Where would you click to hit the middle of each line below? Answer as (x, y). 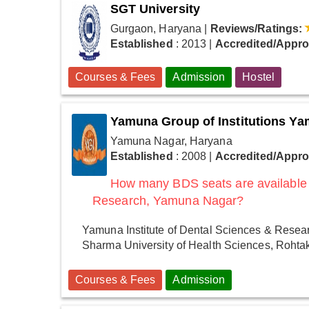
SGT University (155, 9)
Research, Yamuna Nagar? (168, 200)
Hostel (258, 77)
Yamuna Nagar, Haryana (171, 141)
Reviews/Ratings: (256, 28)
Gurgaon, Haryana (156, 28)
